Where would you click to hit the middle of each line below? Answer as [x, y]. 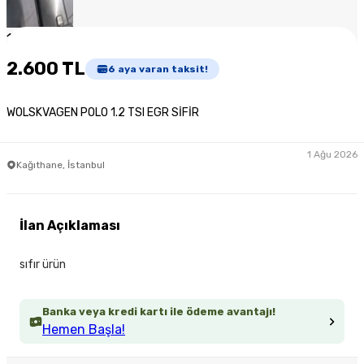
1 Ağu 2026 [332, 154]
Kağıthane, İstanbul [61, 165]
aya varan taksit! [162, 69]
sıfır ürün [43, 265]
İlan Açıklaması [70, 226]
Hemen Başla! [84, 330]
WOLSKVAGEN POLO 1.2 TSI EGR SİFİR [103, 113]
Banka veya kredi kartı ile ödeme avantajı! [159, 312]
